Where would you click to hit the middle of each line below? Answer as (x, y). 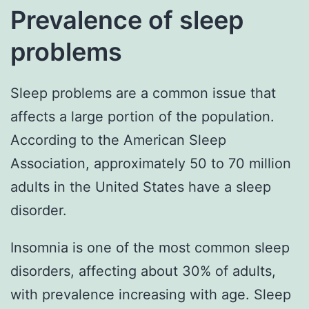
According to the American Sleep (118, 140)
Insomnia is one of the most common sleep (150, 247)
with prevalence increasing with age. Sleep (151, 294)
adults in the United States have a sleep (141, 187)
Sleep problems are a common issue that (143, 93)
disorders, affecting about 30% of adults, (143, 271)
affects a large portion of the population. (142, 116)
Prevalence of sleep (127, 20)
